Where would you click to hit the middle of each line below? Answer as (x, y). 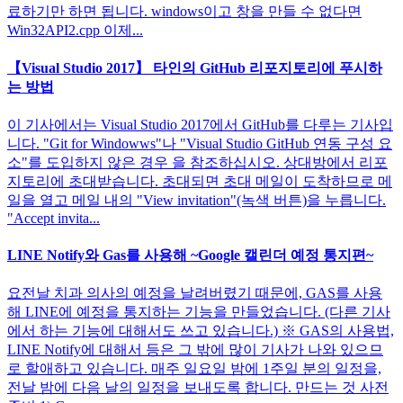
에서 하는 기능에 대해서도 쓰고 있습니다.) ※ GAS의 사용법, (201, 330)
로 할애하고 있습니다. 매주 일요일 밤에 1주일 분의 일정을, (194, 368)
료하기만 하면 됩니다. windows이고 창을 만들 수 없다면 (184, 11)
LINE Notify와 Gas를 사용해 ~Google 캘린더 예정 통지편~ (190, 255)
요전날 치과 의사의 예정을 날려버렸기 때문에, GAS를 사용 (195, 292)
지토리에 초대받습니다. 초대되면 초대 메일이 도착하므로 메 (200, 182)
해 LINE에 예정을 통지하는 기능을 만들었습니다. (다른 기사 (199, 311)
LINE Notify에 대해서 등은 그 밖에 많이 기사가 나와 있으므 (195, 349)
